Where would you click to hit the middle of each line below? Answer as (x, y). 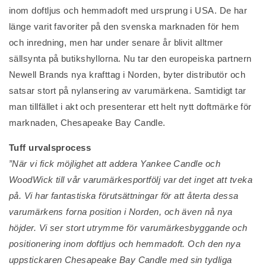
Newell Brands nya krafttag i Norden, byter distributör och (127, 75)
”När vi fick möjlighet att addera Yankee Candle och (115, 164)
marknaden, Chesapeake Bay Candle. (87, 123)
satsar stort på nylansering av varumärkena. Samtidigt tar (128, 91)
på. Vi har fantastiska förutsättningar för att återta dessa (124, 196)
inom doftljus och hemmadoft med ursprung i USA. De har (128, 10)
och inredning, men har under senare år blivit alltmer (116, 42)
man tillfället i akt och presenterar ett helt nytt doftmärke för (130, 107)
